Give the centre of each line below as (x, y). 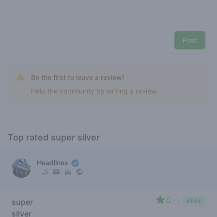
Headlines (54, 163)
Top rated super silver (54, 137)
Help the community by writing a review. (94, 91)
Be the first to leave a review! (77, 77)
